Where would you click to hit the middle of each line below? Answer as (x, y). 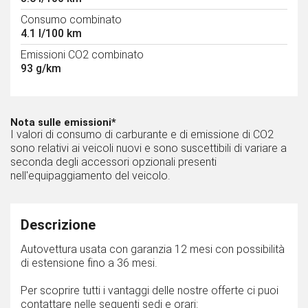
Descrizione (58, 225)
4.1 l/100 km (51, 34)
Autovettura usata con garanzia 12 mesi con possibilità (153, 250)
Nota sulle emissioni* (63, 123)
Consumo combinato (71, 20)
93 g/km (41, 69)
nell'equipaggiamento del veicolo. (90, 176)
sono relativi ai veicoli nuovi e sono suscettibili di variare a (148, 148)
